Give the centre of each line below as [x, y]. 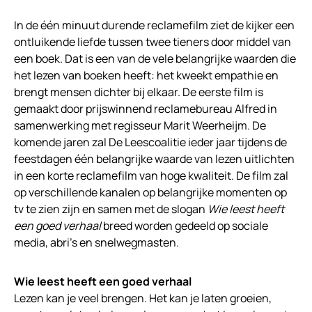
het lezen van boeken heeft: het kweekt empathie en [146, 75]
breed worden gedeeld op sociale [185, 226]
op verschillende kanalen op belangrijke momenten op [150, 192]
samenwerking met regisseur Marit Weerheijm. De [140, 125]
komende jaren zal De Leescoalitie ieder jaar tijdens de [150, 142]
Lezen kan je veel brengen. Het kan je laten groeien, [143, 298]
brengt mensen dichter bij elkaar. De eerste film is [139, 92]
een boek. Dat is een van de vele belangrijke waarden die [155, 58]
